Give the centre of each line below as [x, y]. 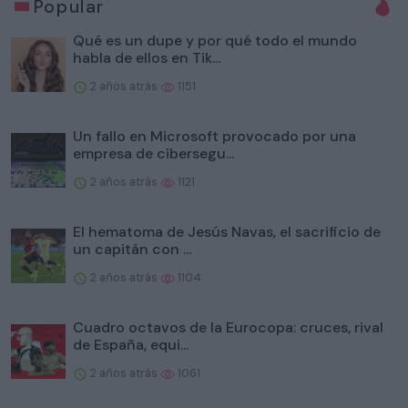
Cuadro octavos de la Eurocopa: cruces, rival [228, 327]
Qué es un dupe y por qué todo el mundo [215, 40]
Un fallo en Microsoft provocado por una [214, 136]
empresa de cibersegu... [153, 153]
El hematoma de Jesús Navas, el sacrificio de [227, 231]
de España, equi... [131, 344]
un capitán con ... [132, 249]
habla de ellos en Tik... [147, 57]
